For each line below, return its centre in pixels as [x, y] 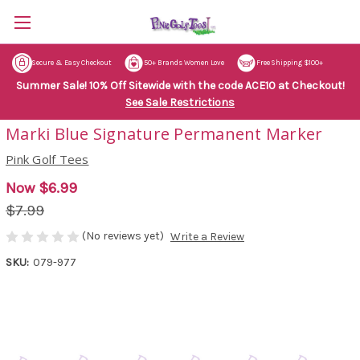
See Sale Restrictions [180, 102]
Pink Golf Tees [47, 159]
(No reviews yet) [123, 235]
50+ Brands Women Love [184, 62]
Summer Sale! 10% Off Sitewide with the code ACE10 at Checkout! [180, 85]
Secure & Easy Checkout [72, 62]
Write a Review [207, 237]
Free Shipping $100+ [289, 62]
